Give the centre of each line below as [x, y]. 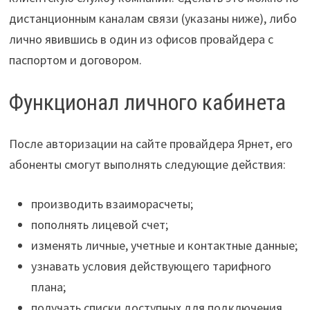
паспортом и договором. [75, 60]
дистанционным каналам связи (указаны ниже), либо [153, 18]
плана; [48, 287]
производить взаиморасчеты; [112, 204]
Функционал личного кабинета [147, 102]
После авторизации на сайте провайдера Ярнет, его [151, 144]
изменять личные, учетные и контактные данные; [164, 246]
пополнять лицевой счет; [99, 225]
